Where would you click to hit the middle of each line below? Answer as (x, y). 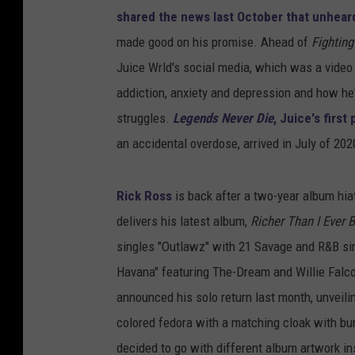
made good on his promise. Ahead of (214, 42)
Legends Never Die (223, 118)
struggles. (145, 118)
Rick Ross (144, 196)
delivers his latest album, (183, 221)
